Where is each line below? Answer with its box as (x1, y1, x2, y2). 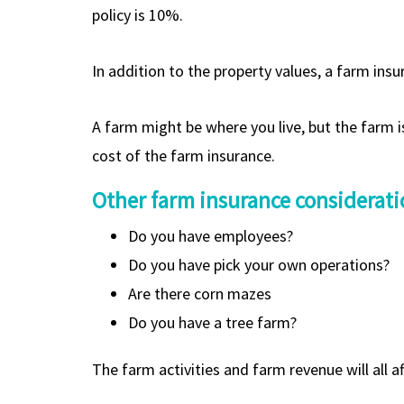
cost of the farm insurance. (92, 144, 275, 166)
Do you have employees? (128, 225, 293, 246)
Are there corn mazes (128, 282, 271, 304)
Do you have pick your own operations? (128, 253, 390, 275)
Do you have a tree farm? (128, 311, 297, 333)
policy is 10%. (92, 4, 183, 25)
